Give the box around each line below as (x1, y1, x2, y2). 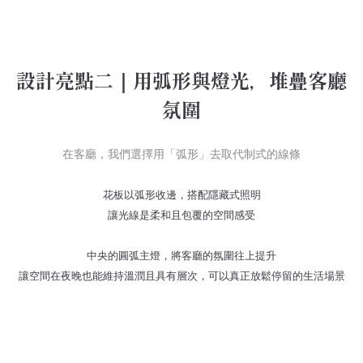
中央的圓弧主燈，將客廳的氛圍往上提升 (87, 249, 276, 262)
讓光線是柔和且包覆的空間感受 (108, 208, 255, 221)
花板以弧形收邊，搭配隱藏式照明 (102, 188, 261, 201)
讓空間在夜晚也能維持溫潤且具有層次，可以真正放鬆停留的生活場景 (18, 269, 345, 282)
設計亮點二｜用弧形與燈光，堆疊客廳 (16, 65, 347, 94)
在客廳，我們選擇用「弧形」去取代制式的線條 (62, 146, 301, 161)
